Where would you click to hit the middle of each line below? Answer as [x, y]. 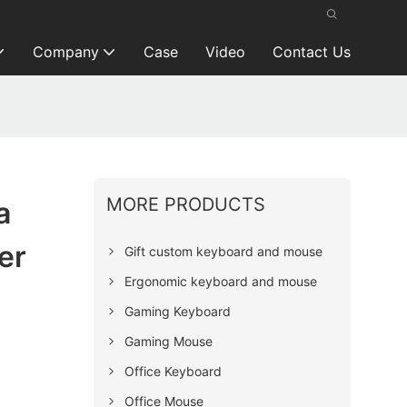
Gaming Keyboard [177, 311]
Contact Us [311, 52]
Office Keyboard [173, 371]
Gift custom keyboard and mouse [223, 251]
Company [65, 52]
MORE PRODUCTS [185, 204]
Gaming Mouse [168, 341]
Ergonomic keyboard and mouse [220, 281]
